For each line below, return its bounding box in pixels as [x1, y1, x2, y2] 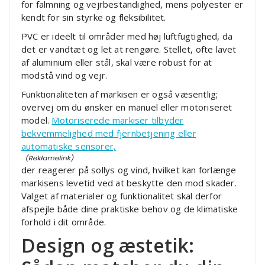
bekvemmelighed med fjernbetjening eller [21, 127, 196, 140]
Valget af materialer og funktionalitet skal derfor [21, 190, 222, 202]
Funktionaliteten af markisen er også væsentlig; [21, 88, 218, 101]
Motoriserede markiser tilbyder [51, 114, 184, 127]
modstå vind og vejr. [21, 69, 107, 82]
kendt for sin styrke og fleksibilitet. [21, 11, 166, 24]
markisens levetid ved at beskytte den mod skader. [21, 177, 237, 189]
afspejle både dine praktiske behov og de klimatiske [21, 203, 238, 215]
